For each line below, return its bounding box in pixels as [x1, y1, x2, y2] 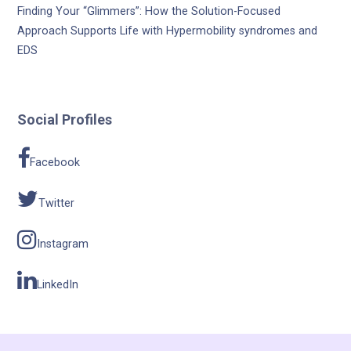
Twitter [38, 197, 75, 211]
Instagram [37, 237, 89, 251]
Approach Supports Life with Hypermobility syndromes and [17, 24, 318, 38]
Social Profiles [17, 111, 113, 128]
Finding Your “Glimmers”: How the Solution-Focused [17, 5, 281, 19]
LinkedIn [37, 278, 79, 292]
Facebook [30, 156, 81, 170]
